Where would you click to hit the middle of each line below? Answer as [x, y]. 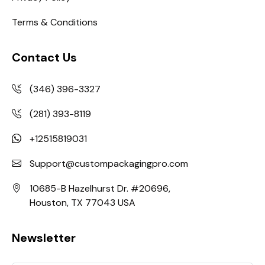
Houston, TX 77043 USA [83, 202]
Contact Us [44, 57]
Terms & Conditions [55, 22]
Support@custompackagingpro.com [109, 163]
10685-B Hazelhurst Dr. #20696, [100, 188]
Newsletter [44, 237]
